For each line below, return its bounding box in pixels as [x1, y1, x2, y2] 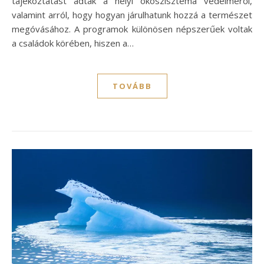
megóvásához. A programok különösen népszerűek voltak [12, 23, 252, 35]
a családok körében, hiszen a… [12, 37, 134, 49]
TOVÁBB [112, 81, 152, 92]
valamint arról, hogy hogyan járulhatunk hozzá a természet [12, 9, 252, 21]
